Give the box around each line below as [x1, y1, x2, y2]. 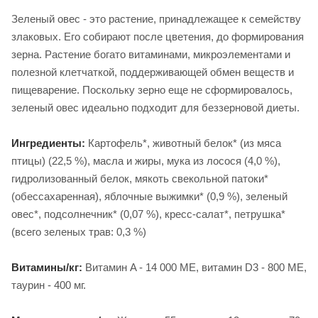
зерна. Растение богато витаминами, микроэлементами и [11, 48, 290, 60]
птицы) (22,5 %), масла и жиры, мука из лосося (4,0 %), [11, 154, 280, 167]
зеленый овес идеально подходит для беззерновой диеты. [11, 101, 300, 114]
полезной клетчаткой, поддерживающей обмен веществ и [11, 65, 294, 78]
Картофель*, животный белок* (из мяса [85, 136, 281, 149]
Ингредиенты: [11, 136, 85, 149]
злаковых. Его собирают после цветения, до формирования [11, 30, 304, 43]
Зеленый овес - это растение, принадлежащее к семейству [11, 12, 301, 25]
